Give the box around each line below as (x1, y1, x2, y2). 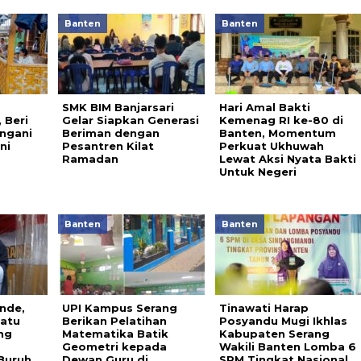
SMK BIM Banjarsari (61, 101, 174, 114)
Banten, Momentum (218, 127, 336, 139)
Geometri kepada (61, 340, 167, 353)
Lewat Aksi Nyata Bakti (218, 152, 356, 165)
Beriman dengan (61, 127, 160, 139)
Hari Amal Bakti (218, 101, 310, 114)
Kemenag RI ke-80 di (218, 114, 343, 127)
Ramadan (61, 152, 118, 165)
